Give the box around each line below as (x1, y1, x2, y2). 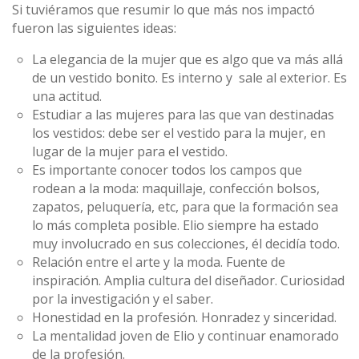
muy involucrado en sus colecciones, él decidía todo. (32, 235, 340, 252)
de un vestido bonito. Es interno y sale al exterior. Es (32, 69, 347, 87)
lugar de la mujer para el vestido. (32, 143, 228, 160)
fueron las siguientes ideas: (12, 19, 176, 37)
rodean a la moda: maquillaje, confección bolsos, (32, 179, 320, 197)
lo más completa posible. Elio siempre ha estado (32, 216, 319, 234)
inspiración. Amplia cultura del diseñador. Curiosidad (32, 272, 345, 289)
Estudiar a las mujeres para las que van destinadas (32, 106, 334, 123)
